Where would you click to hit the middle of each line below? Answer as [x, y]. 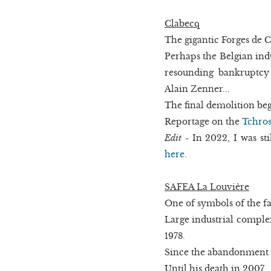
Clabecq [182, 23]
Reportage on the [203, 121]
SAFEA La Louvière [207, 187]
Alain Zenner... [197, 89]
